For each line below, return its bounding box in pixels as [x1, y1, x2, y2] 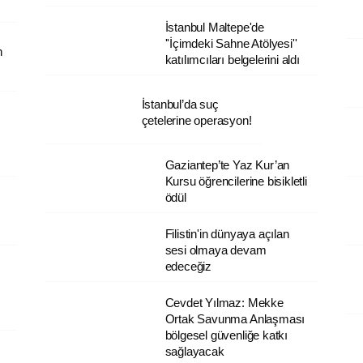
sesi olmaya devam [164, 242, 267, 257]
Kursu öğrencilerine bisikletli [164, 173, 307, 188]
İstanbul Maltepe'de [164, 19, 264, 34]
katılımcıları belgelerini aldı [164, 52, 300, 66]
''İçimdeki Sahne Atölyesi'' [164, 36, 297, 50]
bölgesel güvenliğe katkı [164, 327, 288, 342]
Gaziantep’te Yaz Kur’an [164, 157, 290, 172]
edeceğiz [164, 258, 212, 273]
